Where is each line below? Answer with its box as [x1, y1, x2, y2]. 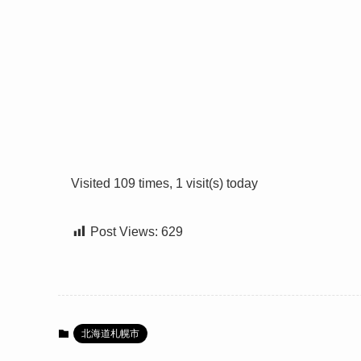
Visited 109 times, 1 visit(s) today [71, 176, 258, 191]
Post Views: [90, 225, 158, 239]
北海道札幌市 [81, 328, 139, 340]
